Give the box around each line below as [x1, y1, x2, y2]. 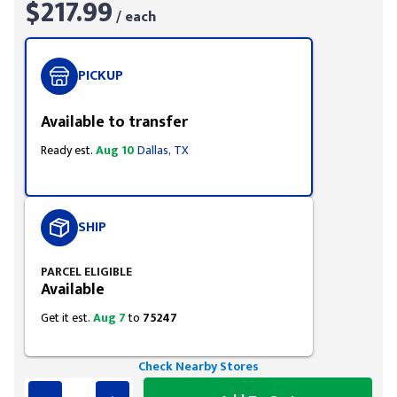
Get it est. [41, 307, 93, 328]
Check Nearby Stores [138, 356, 259, 377]
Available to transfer [41, 109, 188, 136]
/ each [113, 5, 156, 29]
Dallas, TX [137, 140, 189, 160]
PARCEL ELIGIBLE [41, 261, 132, 282]
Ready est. [41, 140, 96, 160]
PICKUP [78, 64, 123, 88]
